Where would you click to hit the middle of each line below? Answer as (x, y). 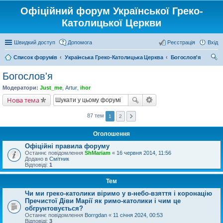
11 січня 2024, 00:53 (138, 215)
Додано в (37, 159)
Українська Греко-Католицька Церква (114, 57)
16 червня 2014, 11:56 (144, 153)
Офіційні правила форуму (67, 146)
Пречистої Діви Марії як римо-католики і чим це (103, 201)
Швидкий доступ (35, 42)
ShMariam (98, 153)
